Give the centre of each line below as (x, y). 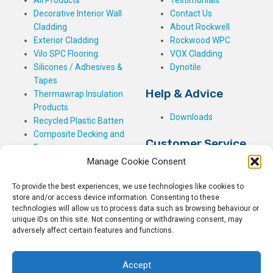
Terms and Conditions (212, 220)
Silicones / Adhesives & (78, 67)
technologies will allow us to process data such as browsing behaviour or (136, 208)
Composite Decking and (79, 134)
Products (51, 107)
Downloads (191, 117)
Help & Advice (184, 93)
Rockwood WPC (200, 40)
